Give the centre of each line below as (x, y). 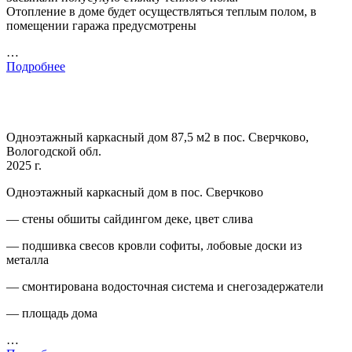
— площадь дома (52, 313)
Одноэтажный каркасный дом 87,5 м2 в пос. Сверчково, (158, 137)
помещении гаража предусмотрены (101, 25)
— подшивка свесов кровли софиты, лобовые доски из (154, 245)
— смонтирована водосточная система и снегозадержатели (165, 286)
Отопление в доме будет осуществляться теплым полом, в (161, 11)
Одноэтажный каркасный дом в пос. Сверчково (135, 192)
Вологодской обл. (54, 151)
